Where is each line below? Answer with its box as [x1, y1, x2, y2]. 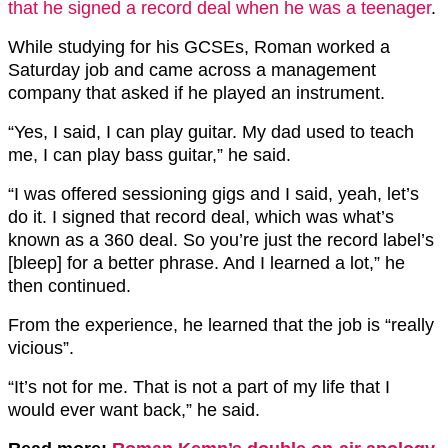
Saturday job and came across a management [8, 59, 376, 80]
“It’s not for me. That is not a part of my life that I [8, 376, 390, 397]
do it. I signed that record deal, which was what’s [8, 206, 394, 227]
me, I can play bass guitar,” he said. [8, 144, 291, 165]
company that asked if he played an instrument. [8, 82, 385, 103]
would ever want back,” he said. [8, 399, 260, 420]
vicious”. [8, 337, 74, 358]
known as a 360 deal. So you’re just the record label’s [8, 229, 434, 250]
